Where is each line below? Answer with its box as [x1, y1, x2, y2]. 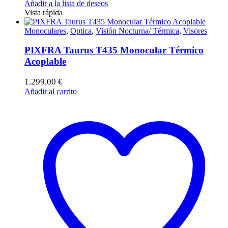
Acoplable [24, 56, 66, 67]
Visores [183, 26, 207, 35]
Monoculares [24, 26, 66, 35]
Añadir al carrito [24, 87, 77, 96]
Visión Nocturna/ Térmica [96, 26, 179, 35]
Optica [70, 26, 92, 35]
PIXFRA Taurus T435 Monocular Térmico [24, 45, 204, 56]
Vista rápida [24, 8, 63, 17]
